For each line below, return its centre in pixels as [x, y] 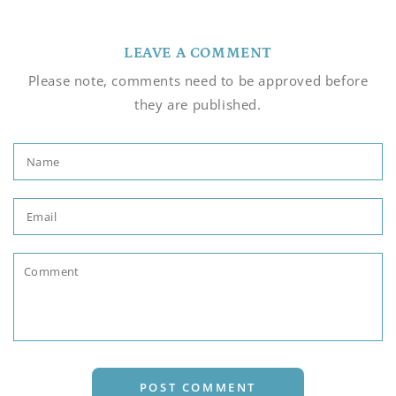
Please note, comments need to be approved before [198, 80]
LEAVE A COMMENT [198, 53]
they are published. [198, 104]
